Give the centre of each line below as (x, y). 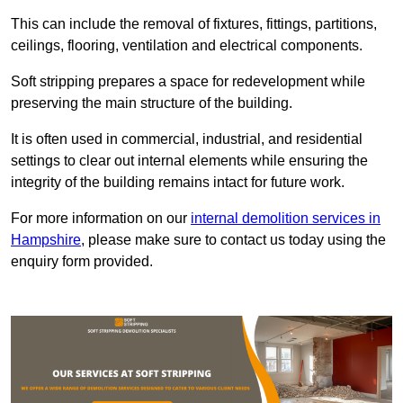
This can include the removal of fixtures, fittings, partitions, (194, 24)
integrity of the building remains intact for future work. (178, 183)
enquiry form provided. (82, 262)
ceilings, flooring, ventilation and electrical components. (187, 46)
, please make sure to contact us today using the (233, 240)
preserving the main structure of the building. (152, 103)
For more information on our (101, 219)
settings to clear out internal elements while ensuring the (189, 161)
